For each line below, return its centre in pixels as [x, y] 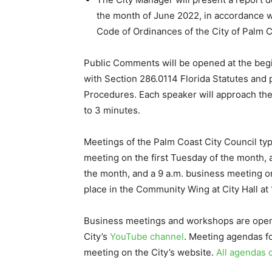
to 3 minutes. [112, 110]
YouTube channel [147, 237]
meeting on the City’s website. [150, 253]
